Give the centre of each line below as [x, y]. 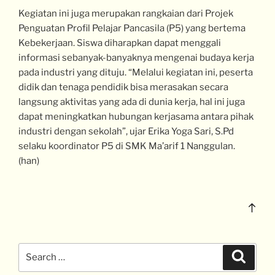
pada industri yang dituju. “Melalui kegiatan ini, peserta [136, 73]
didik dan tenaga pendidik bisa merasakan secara [123, 87]
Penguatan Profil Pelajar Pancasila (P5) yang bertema [132, 29]
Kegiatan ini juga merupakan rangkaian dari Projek [126, 14]
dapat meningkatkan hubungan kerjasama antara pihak [136, 117]
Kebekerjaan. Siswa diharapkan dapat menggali [120, 43]
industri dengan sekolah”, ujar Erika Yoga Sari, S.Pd [126, 132]
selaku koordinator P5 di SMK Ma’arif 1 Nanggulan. [127, 146]
